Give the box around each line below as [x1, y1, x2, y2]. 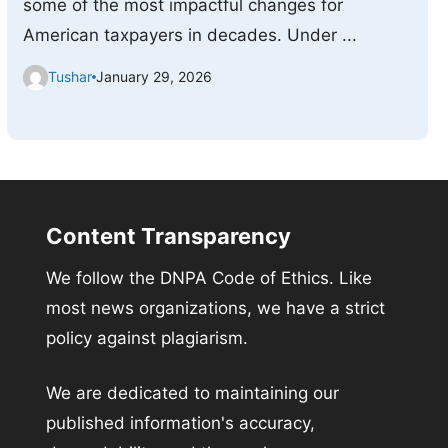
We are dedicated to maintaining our [45, 383, 339, 404]
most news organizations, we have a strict [45, 297, 385, 318]
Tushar [47, 68, 92, 86]
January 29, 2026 [95, 68, 212, 86]
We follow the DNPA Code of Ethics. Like [45, 267, 372, 288]
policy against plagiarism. [45, 327, 248, 348]
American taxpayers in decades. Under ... [22, 24, 357, 45]
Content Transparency [45, 222, 291, 249]
